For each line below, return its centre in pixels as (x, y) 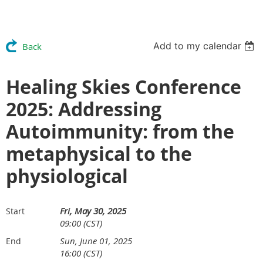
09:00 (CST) (81, 223)
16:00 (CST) (81, 253)
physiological (67, 176)
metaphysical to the (99, 154)
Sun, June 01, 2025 (96, 240)
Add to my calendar (198, 45)
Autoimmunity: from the (120, 131)
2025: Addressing (84, 109)
